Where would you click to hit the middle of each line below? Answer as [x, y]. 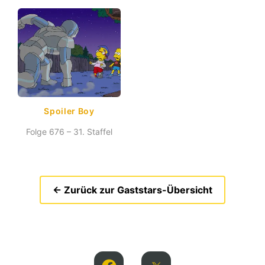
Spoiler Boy [69, 111]
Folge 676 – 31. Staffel [69, 132]
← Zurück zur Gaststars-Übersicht [132, 190]
